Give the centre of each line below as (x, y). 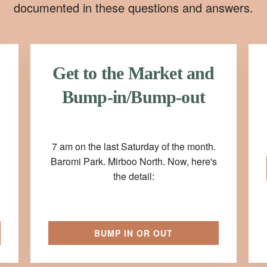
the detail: (133, 176)
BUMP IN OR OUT (133, 233)
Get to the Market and (133, 73)
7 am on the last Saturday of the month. (133, 146)
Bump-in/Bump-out (133, 97)
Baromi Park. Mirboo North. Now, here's (133, 161)
